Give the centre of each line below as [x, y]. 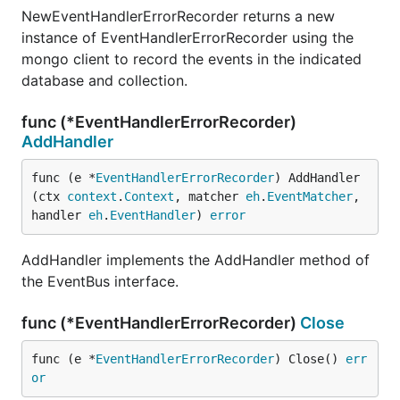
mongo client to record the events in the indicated [192, 59]
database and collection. [104, 80]
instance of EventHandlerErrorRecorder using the [187, 37]
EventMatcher [310, 196]
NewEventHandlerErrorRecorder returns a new [178, 16]
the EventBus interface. [100, 281]
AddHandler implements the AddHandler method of [196, 260]
